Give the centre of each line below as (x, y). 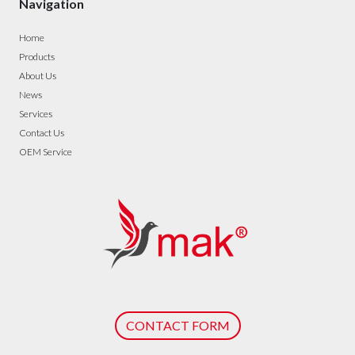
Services (36, 114)
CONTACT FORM (177, 326)
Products (37, 57)
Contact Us (42, 133)
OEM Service (46, 152)
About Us (38, 76)
